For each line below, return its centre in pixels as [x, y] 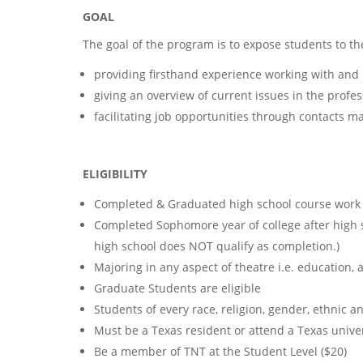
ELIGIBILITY [115, 173]
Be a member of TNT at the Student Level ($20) [220, 351]
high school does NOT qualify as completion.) [217, 246]
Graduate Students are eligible [177, 288]
